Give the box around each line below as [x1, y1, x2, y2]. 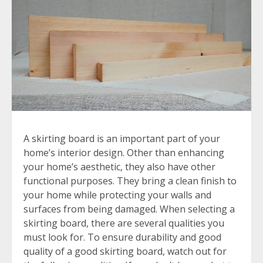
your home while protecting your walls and [23, 188, 211, 202]
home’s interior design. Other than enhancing [23, 146, 224, 160]
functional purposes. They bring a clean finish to [23, 174, 237, 188]
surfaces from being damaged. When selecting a [23, 203, 235, 216]
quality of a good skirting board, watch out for [23, 245, 227, 258]
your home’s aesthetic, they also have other [23, 160, 215, 174]
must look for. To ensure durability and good [23, 231, 221, 244]
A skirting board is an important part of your [23, 132, 220, 146]
